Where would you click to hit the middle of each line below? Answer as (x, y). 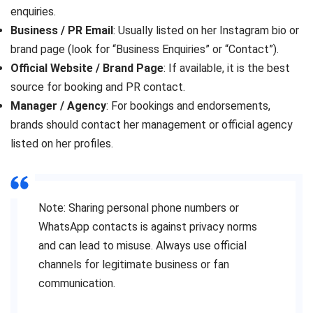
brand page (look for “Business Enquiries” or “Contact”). (145, 50)
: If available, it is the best (227, 68)
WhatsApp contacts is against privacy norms (148, 227)
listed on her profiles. (62, 144)
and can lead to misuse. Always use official (143, 246)
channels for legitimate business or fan (134, 265)
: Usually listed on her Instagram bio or (206, 31)
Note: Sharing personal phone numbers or (139, 208)
